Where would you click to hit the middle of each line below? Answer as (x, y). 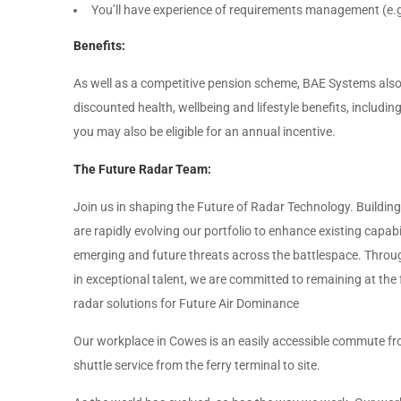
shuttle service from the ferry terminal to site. (197, 365)
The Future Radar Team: (142, 169)
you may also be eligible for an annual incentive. (205, 132)
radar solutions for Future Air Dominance (186, 303)
